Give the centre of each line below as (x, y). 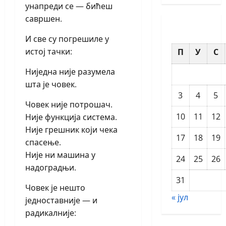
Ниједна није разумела (70, 72)
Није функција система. (71, 117)
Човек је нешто (55, 188)
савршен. (44, 19)
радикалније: (51, 213)
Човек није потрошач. (69, 105)
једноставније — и (61, 201)
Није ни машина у (60, 155)
